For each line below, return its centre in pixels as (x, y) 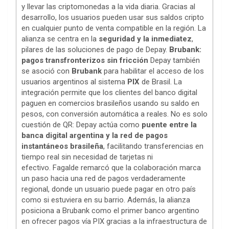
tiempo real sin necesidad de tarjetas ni (87, 157)
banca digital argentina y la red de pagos (95, 136)
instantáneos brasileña (62, 146)
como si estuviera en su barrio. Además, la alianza (106, 200)
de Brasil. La (161, 82)
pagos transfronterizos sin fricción (85, 61)
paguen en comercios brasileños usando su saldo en (110, 104)
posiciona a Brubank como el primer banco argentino (110, 211)
